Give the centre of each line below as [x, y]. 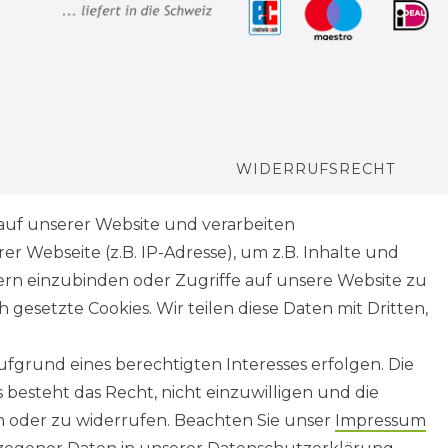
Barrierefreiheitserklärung [166, 432]
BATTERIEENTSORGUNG [336, 295]
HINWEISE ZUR [299, 270]
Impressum [380, 420]
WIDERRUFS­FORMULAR [335, 220]
